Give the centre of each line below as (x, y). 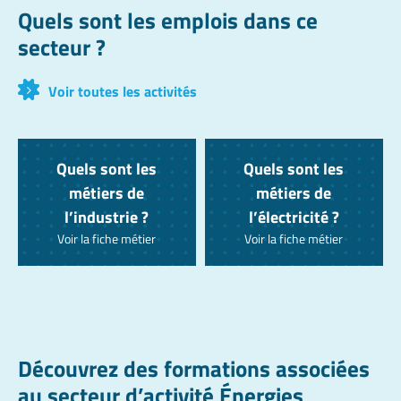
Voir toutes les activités (123, 91)
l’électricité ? (294, 217)
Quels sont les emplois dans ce (168, 20)
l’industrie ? (107, 217)
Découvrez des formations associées (194, 368)
